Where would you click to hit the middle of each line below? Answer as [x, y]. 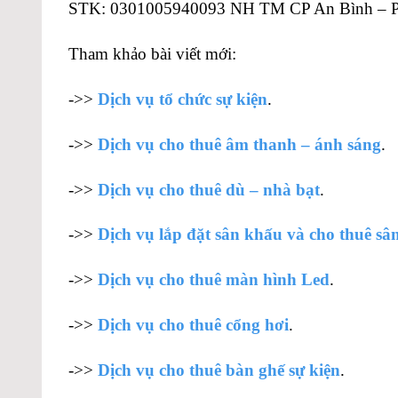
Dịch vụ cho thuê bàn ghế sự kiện [219, 370]
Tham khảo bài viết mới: [152, 54]
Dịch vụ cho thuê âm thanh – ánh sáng [239, 144]
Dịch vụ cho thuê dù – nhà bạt [209, 189]
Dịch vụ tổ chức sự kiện [183, 99]
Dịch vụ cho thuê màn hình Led [214, 280]
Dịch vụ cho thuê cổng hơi [193, 325]
